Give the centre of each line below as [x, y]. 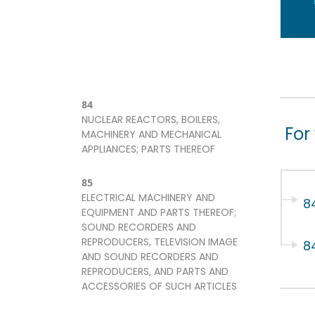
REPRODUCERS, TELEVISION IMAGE [160, 242]
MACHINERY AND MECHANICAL [152, 135]
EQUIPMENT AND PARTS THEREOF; [159, 213]
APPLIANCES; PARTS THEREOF [148, 149]
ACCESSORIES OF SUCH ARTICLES [159, 287]
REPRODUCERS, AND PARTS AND [155, 272]
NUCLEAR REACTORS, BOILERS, [151, 120]
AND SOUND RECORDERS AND [150, 257]
